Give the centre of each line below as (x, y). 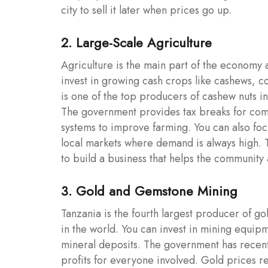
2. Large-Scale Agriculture (136, 42)
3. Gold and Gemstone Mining (149, 191)
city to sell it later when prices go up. (146, 10)
